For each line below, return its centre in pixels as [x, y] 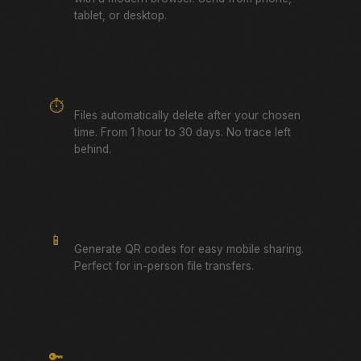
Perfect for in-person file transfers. [164, 266]
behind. [93, 149]
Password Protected [124, 347]
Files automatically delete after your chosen [187, 115]
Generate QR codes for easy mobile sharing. [189, 249]
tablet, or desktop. [120, 15]
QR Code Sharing [120, 230]
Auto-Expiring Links [127, 96]
